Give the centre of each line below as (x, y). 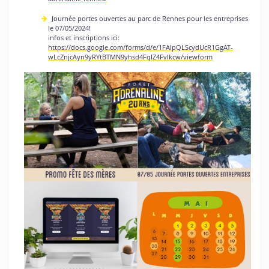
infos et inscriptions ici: (84, 38)
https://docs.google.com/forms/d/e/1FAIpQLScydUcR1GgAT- (141, 47)
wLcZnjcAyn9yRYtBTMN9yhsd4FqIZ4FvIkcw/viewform (130, 57)
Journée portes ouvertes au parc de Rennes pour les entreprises (149, 18)
